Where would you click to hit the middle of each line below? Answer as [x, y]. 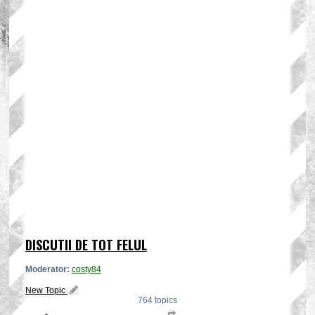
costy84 [86, 269]
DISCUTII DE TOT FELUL [86, 245]
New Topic [45, 290]
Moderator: [47, 269]
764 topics [157, 300]
